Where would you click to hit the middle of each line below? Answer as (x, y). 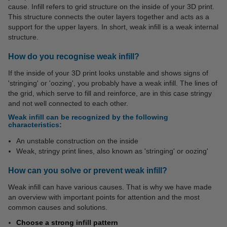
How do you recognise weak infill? (74, 56)
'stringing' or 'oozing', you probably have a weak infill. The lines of (113, 83)
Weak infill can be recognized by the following (88, 117)
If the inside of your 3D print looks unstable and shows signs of (108, 73)
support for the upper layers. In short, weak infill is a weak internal (113, 27)
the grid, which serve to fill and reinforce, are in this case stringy (110, 93)
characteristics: (35, 125)
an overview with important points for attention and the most (104, 197)
